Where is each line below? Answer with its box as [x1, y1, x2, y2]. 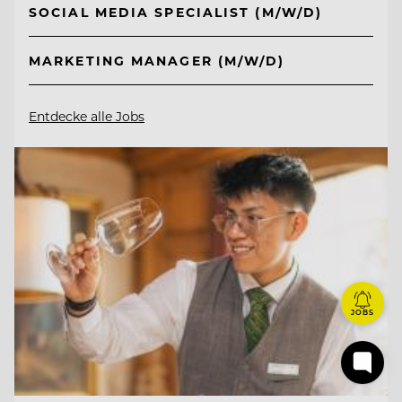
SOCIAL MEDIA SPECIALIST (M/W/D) [29, 3, 323, 21]
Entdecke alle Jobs [29, 108, 144, 126]
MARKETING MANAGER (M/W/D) [29, 52, 285, 70]
